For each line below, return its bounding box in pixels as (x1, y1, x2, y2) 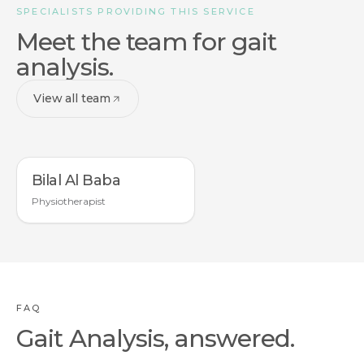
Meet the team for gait (16, 27, 277, 57)
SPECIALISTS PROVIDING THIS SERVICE (16, 6, 255, 17)
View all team (33, 91, 111, 106)
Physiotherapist (32, 195, 106, 207)
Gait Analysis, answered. (16, 323, 295, 353)
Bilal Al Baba (32, 171, 120, 189)
